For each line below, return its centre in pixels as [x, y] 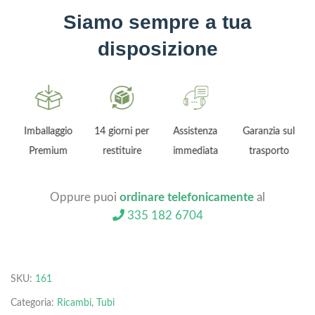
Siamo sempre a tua [157, 22]
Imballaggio [47, 131]
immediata [194, 151]
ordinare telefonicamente [187, 198]
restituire [121, 151]
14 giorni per [121, 131]
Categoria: [34, 303]
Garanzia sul [268, 131]
